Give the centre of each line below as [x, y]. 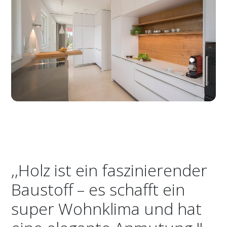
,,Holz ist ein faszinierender [109, 170]
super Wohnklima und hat [107, 208]
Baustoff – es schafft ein [98, 189]
